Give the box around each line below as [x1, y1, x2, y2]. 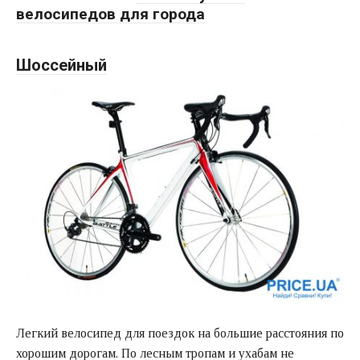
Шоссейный [16, 55, 107, 76]
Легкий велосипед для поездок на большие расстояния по [16, 326, 344, 341]
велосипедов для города [16, 5, 205, 24]
